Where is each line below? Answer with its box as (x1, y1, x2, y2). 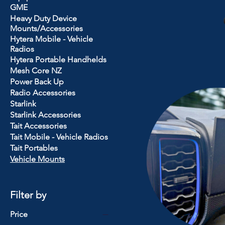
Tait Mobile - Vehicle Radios (10, 132, 108, 142)
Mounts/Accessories (10, 23, 83, 33)
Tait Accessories (10, 121, 67, 131)
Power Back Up (10, 76, 64, 86)
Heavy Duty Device (10, 13, 77, 23)
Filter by (10, 188, 46, 201)
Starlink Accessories (10, 109, 81, 120)
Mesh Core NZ (10, 65, 62, 75)
